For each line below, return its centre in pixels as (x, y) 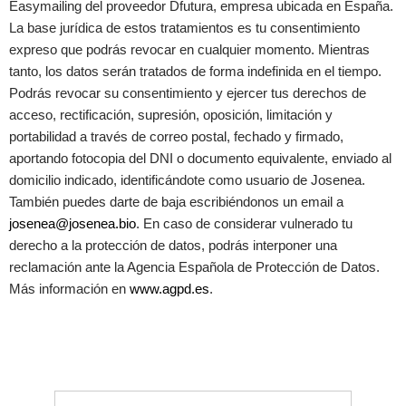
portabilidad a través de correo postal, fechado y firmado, (176, 136)
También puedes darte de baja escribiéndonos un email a (176, 201)
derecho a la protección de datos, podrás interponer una (173, 245)
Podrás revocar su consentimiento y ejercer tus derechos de (188, 92)
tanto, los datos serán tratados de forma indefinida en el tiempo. (195, 71)
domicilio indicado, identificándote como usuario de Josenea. (187, 179)
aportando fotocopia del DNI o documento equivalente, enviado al (200, 158)
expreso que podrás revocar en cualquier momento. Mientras (189, 49)
